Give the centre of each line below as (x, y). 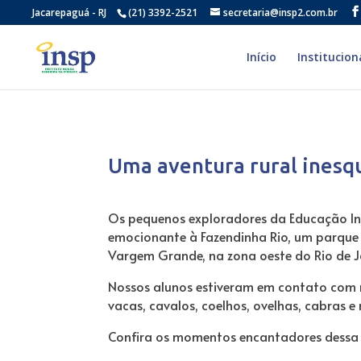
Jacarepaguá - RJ (69, 12)
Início (261, 57)
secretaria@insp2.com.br (280, 12)
